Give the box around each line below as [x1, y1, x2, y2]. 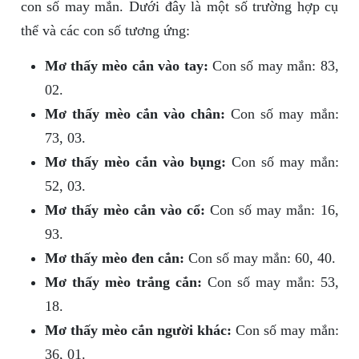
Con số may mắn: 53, [201, 274, 339, 291]
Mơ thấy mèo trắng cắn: [44, 274, 202, 291]
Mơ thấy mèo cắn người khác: [44, 322, 232, 339]
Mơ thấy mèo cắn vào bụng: [44, 154, 226, 171]
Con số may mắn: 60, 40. [184, 250, 336, 267]
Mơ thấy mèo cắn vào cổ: [44, 202, 205, 219]
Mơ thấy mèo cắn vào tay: [44, 58, 208, 75]
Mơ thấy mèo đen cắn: [44, 250, 184, 267]
